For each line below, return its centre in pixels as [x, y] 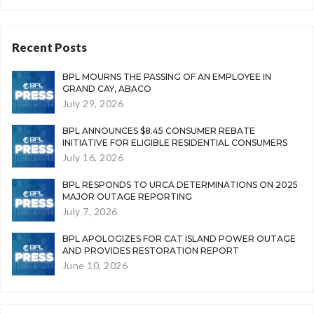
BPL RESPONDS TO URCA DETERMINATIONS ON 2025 [180, 184]
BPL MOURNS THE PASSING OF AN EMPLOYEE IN [166, 77]
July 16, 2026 [93, 157]
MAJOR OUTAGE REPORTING [127, 196]
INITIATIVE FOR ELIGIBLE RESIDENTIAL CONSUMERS [175, 143]
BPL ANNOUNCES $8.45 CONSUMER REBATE [158, 131]
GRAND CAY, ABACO [107, 89]
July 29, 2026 [93, 103]
